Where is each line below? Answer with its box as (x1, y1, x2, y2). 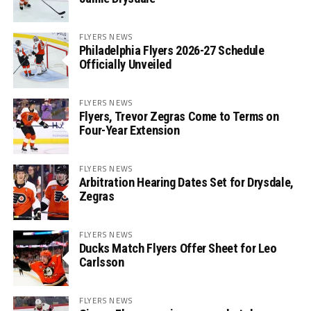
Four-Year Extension (78, 122, 180, 137)
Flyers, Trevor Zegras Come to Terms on (78, 108, 279, 124)
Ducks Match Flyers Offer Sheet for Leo (78, 240, 277, 255)
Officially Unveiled (78, 56, 171, 72)
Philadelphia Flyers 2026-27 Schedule (78, 42, 264, 58)
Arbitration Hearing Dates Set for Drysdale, (78, 174, 294, 190)
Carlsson (78, 254, 124, 269)
